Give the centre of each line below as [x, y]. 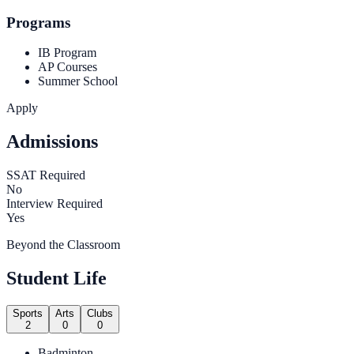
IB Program [67, 53]
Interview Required [55, 204]
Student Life [56, 279]
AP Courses [68, 67]
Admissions [52, 142]
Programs [38, 22]
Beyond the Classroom [63, 245]
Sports [28, 313]
